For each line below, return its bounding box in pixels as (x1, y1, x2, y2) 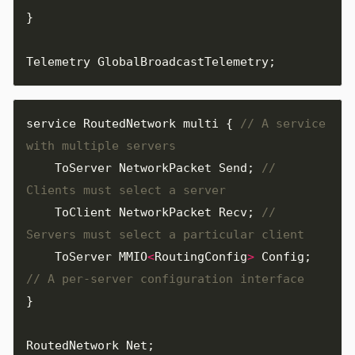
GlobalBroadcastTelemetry (97, 54, 269, 69)
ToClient (55, 204, 112, 219)
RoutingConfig (155, 249, 247, 264)
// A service (240, 116, 326, 131)
